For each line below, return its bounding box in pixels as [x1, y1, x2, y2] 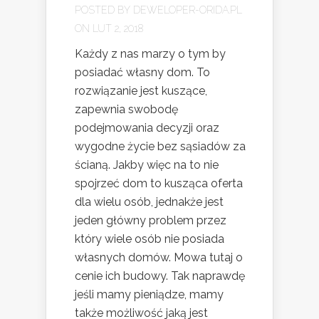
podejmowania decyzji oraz [75, 120, 219, 135]
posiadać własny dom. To [75, 65, 210, 79]
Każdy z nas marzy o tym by [75, 46, 226, 61]
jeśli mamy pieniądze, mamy [75, 287, 224, 301]
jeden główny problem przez [75, 213, 226, 227]
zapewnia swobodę [75, 102, 178, 116]
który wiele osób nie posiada [75, 231, 224, 246]
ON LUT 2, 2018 [75, 22, 143, 34]
